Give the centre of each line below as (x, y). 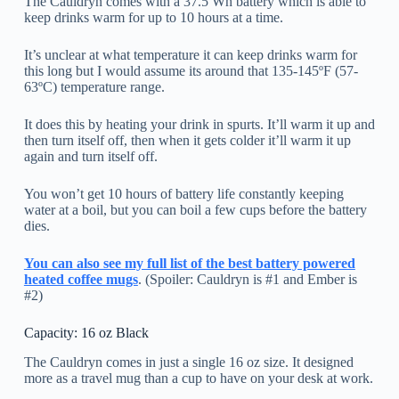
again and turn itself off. (90, 156)
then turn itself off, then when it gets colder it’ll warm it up (187, 140)
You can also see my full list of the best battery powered (189, 263)
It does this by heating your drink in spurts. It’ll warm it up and (199, 124)
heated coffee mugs (81, 279)
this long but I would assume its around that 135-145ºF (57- (191, 70)
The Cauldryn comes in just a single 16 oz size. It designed (188, 362)
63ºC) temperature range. (94, 86)
